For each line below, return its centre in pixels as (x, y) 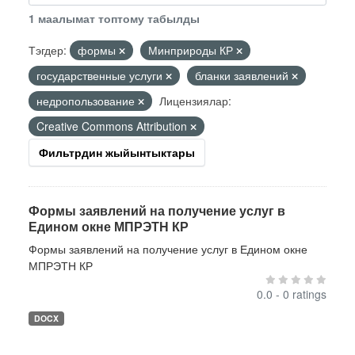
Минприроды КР (192, 50)
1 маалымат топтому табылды (114, 18)
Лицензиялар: (195, 101)
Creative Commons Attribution (113, 126)
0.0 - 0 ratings (292, 294)
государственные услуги (101, 75)
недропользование (87, 101)
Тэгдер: (48, 50)
